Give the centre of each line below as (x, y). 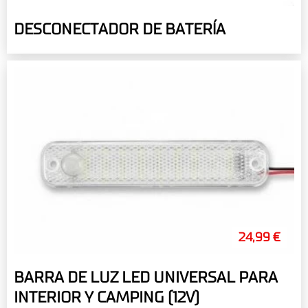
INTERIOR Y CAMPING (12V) (107, 297)
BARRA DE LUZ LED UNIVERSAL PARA (146, 277)
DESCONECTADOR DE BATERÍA (120, 30)
